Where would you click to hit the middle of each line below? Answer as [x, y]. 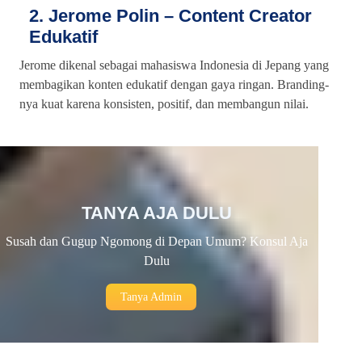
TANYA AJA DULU [157, 213]
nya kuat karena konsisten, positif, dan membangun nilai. [164, 104]
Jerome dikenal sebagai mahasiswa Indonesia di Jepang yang [174, 65]
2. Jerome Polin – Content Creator [170, 16]
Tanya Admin [151, 297]
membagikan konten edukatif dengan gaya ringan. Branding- [174, 85]
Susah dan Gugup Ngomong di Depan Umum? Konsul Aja [157, 242]
